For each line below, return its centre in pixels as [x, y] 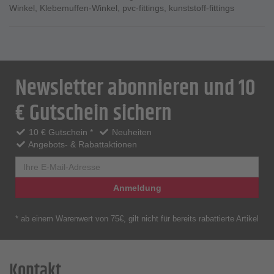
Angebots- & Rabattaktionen [81, 145]
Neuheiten [131, 132]
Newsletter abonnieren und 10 [135, 89]
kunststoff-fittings [202, 8]
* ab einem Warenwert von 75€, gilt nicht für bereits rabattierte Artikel [137, 219]
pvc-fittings [143, 8]
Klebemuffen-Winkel [79, 8]
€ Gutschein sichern [94, 114]
